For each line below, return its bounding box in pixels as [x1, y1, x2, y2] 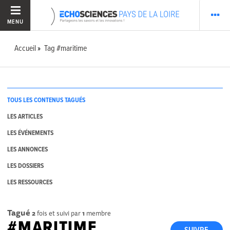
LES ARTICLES [7, 112, 43, 122]
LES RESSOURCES [7, 178, 53, 187]
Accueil [14, 43, 36, 54]
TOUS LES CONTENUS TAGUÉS [7, 96, 86, 105]
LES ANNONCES [7, 145, 48, 155]
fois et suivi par [35, 207, 83, 218]
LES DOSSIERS [7, 162, 44, 171]
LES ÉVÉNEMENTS [7, 129, 54, 138]
